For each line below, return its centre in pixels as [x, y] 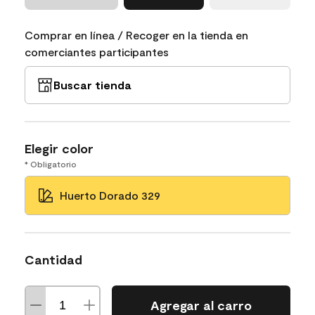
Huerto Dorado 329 [110, 195]
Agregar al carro [201, 306]
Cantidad [53, 259]
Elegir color [59, 148]
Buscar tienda [92, 84]
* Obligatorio [51, 163]
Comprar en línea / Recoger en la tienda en [136, 34]
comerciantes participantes [97, 51]
